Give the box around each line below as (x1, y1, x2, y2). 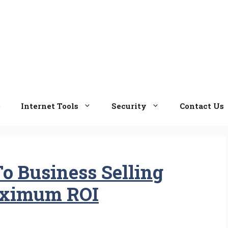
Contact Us (180, 100, 224, 111)
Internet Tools (21, 100, 78, 111)
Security (111, 100, 147, 111)
